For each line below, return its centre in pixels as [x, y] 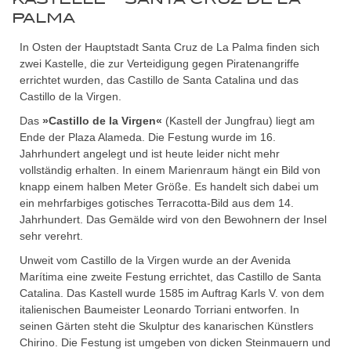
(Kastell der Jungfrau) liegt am [239, 121]
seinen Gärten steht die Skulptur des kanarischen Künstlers [166, 326]
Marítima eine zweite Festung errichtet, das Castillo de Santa [170, 277]
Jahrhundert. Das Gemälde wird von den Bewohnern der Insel [173, 219]
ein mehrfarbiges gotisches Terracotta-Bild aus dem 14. [157, 203]
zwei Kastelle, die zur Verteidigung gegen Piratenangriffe [159, 63]
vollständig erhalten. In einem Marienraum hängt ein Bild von [170, 170]
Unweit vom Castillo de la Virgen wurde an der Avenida [155, 260]
